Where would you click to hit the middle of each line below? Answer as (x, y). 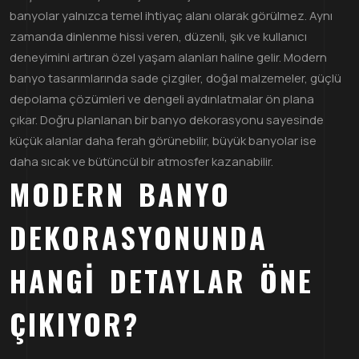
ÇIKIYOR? (75, 323)
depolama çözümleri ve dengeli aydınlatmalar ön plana (162, 99)
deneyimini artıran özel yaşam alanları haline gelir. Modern (168, 57)
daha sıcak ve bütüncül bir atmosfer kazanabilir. (141, 161)
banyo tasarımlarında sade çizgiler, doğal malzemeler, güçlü (175, 78)
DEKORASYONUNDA (139, 236)
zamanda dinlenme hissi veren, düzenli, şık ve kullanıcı (158, 36)
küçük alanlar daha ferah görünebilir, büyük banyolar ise (163, 140)
